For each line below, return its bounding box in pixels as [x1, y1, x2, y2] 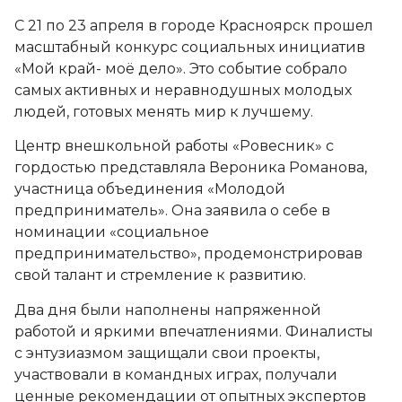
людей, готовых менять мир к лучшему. [14, 103, 313, 120]
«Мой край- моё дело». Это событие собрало [14, 60, 347, 77]
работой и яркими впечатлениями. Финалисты [14, 322, 373, 340]
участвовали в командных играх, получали [14, 365, 337, 383]
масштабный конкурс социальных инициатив [14, 39, 365, 56]
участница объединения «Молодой [14, 180, 285, 198]
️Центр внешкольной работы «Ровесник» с [14, 137, 334, 155]
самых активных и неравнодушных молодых [14, 82, 352, 99]
